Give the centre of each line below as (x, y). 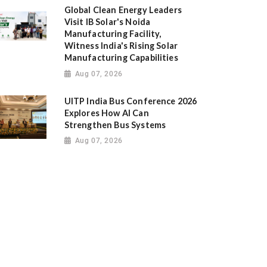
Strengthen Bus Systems (115, 125)
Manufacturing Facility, (113, 34)
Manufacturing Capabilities (121, 58)
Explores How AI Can (106, 113)
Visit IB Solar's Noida (107, 22)
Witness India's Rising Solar (121, 46)
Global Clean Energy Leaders (123, 10)
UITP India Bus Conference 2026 (131, 101)
